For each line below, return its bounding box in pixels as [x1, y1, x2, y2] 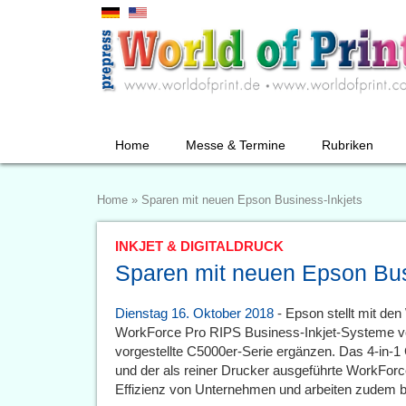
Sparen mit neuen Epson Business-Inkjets [141, 194, 362, 207]
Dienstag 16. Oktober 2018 [115, 305, 274, 321]
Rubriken [322, 138, 373, 152]
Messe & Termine [186, 138, 285, 152]
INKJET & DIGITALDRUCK [115, 238, 284, 254]
